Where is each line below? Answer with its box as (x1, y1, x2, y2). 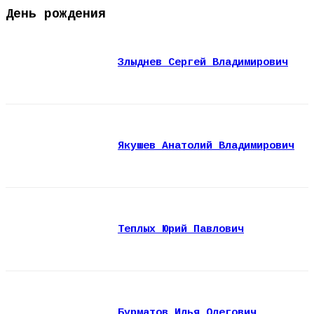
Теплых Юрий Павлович (118, 223, 244, 235)
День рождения (6, 6, 106, 21)
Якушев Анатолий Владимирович (118, 139, 294, 152)
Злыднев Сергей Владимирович (118, 56, 288, 69)
